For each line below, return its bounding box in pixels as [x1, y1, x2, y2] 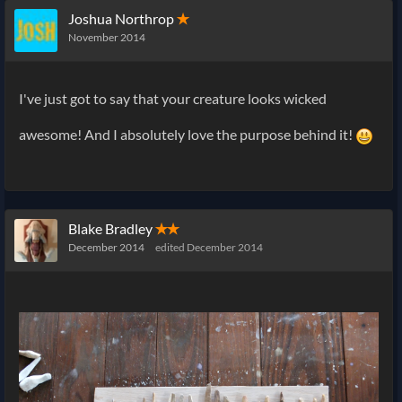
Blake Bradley [68, 220, 153, 238]
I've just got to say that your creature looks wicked [19, 90, 327, 108]
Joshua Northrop [68, 10, 174, 28]
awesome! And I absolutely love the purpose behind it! [19, 126, 355, 144]
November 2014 [68, 31, 145, 45]
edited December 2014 [155, 240, 263, 255]
